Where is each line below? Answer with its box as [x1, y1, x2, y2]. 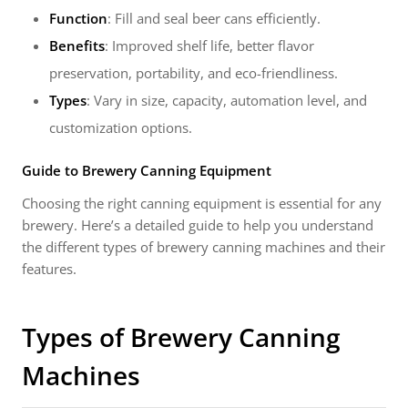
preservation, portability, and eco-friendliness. [49, 64, 338, 82]
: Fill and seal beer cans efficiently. [107, 9, 321, 27]
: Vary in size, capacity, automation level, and [87, 91, 367, 109]
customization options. [49, 118, 192, 137]
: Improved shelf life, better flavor [105, 36, 314, 55]
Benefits [49, 36, 105, 55]
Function [49, 9, 107, 27]
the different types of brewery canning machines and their [22, 238, 385, 256]
